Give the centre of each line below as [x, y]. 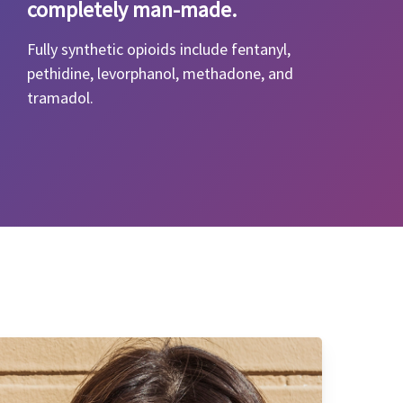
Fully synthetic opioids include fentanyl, [159, 49]
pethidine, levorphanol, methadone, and [160, 73]
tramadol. [60, 98]
